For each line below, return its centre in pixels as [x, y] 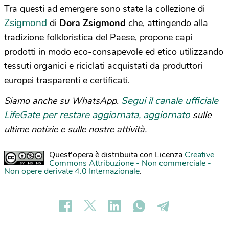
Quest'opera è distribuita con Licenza [117, 155]
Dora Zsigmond [93, 23]
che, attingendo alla [167, 23]
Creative [199, 155]
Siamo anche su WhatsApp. [63, 101]
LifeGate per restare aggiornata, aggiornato [97, 115]
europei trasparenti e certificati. [67, 81]
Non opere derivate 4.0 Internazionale [72, 171]
